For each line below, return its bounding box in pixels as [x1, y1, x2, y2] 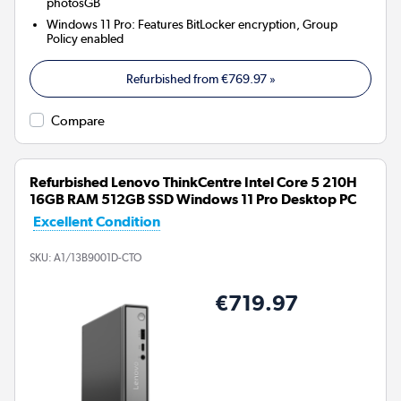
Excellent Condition [33, 213, 160, 231]
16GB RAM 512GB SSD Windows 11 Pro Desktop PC [30, 191, 356, 209]
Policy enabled [47, 31, 124, 47]
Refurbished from [125, 71, 221, 88]
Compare [51, 113, 105, 130]
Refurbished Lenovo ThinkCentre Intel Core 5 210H [30, 174, 357, 192]
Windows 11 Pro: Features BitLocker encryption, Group [47, 17, 338, 32]
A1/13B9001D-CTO [54, 251, 141, 264]
